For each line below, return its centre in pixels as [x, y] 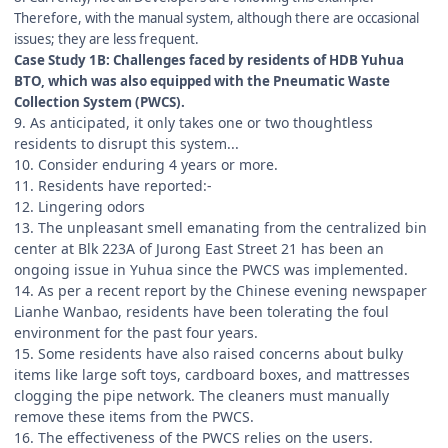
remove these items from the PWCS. [134, 416]
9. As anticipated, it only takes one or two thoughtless [193, 122]
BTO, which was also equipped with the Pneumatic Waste [202, 80]
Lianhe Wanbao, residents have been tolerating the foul [201, 311]
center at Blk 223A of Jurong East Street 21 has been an [199, 248]
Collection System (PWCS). [99, 101]
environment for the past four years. [136, 332]
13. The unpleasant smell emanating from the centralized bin [220, 227]
